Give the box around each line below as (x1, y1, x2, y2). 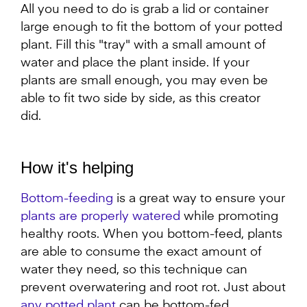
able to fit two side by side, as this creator (21, 93, 260, 106)
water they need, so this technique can (21, 264, 247, 277)
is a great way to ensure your (113, 193, 285, 206)
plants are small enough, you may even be (21, 75, 268, 88)
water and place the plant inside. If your (21, 57, 249, 70)
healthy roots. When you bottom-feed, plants (21, 228, 282, 241)
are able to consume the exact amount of (21, 246, 262, 259)
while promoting (180, 210, 278, 223)
